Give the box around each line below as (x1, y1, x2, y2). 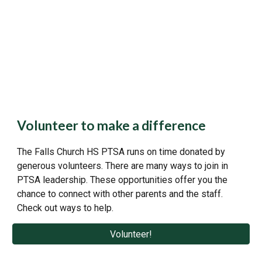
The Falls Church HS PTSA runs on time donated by (17, 146, 226, 157)
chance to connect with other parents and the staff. (17, 188, 226, 199)
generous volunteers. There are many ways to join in (17, 160, 229, 171)
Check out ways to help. (17, 202, 116, 213)
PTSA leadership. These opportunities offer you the (17, 174, 228, 185)
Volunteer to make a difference (17, 118, 206, 133)
